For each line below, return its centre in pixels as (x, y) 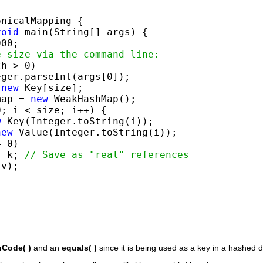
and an (46, 247)
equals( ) (79, 247)
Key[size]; (51, 87)
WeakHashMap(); (92, 99)
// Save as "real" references (107, 154)
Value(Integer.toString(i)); (95, 132)
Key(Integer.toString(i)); (77, 121)
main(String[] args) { (83, 32)
